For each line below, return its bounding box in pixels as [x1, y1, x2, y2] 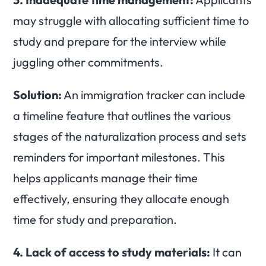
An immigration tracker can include [62, 87, 245, 103]
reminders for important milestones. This [13, 150, 225, 165]
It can [210, 245, 242, 260]
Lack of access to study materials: [26, 245, 210, 260]
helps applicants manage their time [13, 170, 198, 186]
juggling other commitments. [13, 55, 163, 70]
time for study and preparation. [13, 212, 177, 227]
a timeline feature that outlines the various [13, 108, 231, 123]
